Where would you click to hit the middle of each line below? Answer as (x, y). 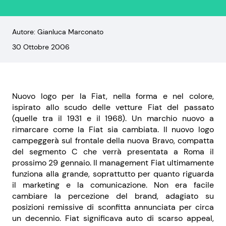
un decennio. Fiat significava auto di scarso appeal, (113, 218)
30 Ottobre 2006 (41, 47)
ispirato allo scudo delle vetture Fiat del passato (113, 107)
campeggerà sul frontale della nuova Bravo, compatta (113, 140)
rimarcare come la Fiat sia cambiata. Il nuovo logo (113, 129)
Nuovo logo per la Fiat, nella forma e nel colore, (113, 96)
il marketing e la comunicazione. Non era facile (113, 185)
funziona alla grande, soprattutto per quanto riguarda (113, 174)
